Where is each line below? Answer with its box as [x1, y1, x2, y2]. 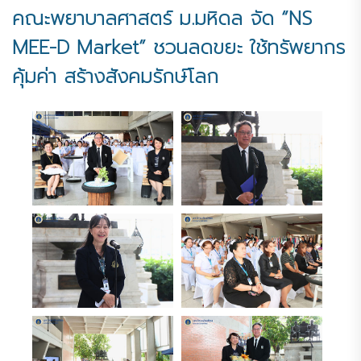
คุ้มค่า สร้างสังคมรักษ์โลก [12, 62, 218, 91]
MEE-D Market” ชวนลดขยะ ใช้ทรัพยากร [12, 33, 345, 62]
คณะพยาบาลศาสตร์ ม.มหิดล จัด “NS [12, 4, 312, 33]
